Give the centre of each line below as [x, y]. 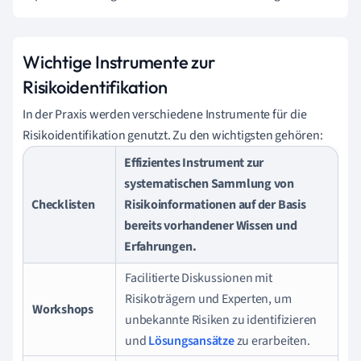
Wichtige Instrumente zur [119, 62]
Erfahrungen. [160, 246]
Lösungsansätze [191, 340]
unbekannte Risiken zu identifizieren [221, 320]
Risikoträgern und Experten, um [208, 299]
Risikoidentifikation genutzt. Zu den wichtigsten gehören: [173, 135]
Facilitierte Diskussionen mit [199, 278]
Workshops [63, 309]
